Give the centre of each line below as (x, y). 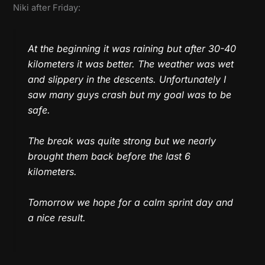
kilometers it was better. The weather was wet (131, 64)
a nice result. (57, 217)
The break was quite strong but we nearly (122, 140)
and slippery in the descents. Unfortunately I (127, 80)
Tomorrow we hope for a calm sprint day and (131, 202)
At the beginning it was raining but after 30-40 (132, 49)
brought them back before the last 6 (109, 156)
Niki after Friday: (47, 8)
